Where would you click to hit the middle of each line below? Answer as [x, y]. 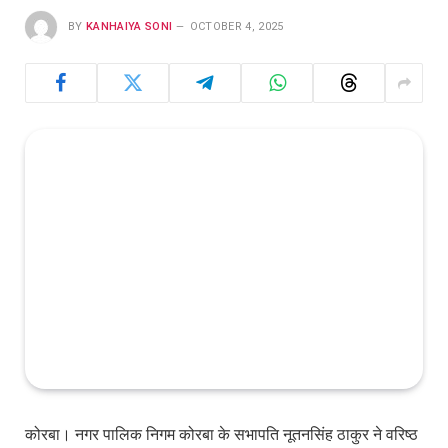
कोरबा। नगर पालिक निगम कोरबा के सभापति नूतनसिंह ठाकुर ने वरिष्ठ [221, 435]
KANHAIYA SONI [129, 26]
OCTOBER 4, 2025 [236, 26]
